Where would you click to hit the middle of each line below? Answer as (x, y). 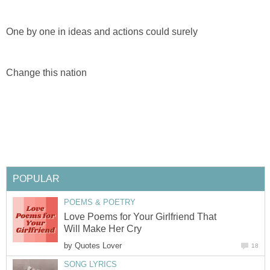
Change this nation (46, 73)
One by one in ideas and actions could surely (102, 32)
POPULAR (36, 178)
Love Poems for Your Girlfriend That (140, 217)
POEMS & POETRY (100, 202)
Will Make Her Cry (103, 229)
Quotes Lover (98, 246)
